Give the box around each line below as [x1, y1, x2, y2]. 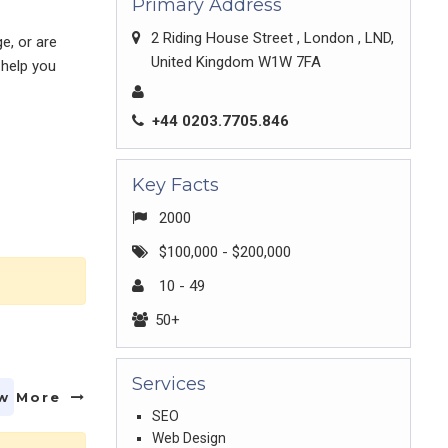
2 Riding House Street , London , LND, [151, 29, 394, 47]
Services [132, 373, 206, 395]
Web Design [152, 430, 226, 446]
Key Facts [132, 174, 219, 196]
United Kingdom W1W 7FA [151, 53, 321, 71]
